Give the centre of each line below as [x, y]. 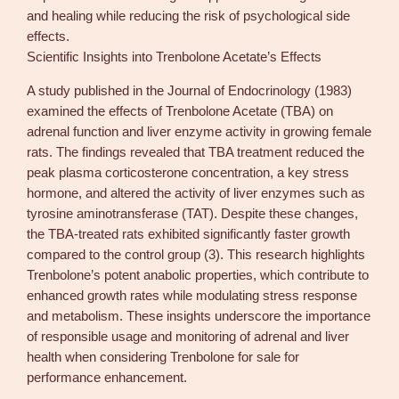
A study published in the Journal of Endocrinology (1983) [190, 90]
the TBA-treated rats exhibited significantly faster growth [189, 234]
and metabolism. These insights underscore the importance [199, 316]
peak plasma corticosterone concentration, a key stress [188, 172]
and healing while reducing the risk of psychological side [189, 16]
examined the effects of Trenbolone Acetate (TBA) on [180, 111]
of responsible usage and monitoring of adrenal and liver [188, 336]
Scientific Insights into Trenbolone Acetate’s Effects [175, 57]
